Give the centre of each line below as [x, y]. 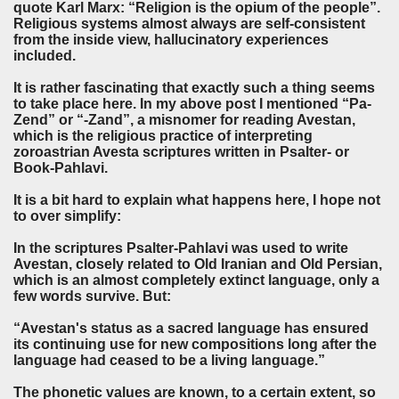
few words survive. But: [92, 297]
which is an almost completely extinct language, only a [196, 281]
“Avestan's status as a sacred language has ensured [191, 329]
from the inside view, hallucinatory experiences [171, 40]
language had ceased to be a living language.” [169, 361]
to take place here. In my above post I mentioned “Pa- [192, 104]
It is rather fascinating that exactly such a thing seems [194, 88]
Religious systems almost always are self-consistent [189, 24]
